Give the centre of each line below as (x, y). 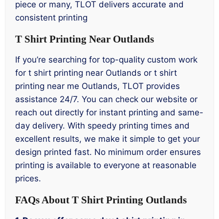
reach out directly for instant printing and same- (109, 113)
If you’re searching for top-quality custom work (106, 60)
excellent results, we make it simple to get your (108, 139)
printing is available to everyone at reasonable (106, 165)
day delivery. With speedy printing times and (102, 126)
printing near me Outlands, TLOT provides (98, 86)
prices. (28, 179)
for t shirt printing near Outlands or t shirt (96, 73)
